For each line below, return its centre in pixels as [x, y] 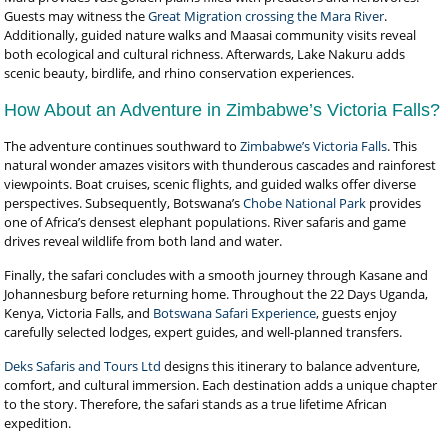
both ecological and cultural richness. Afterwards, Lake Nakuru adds [205, 54]
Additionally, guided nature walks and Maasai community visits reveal [210, 35]
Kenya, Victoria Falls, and [79, 313]
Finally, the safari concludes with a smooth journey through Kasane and [216, 275]
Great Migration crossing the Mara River [266, 16]
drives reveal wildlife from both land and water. [143, 241]
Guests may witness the [76, 16]
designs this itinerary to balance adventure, [291, 366]
